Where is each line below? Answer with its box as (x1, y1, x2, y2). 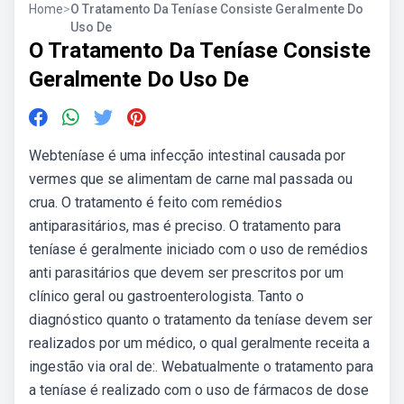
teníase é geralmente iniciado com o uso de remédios (29, 241, 368, 258)
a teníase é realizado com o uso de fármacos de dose (29, 381, 369, 399)
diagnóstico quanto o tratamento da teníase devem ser (29, 311, 372, 328)
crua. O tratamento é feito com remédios (29, 194, 282, 211)
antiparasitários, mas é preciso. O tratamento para (29, 217, 341, 234)
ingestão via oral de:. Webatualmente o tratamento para (29, 358, 373, 375)
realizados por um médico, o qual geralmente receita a (29, 335, 370, 352)
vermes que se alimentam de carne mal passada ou (29, 170, 353, 188)
